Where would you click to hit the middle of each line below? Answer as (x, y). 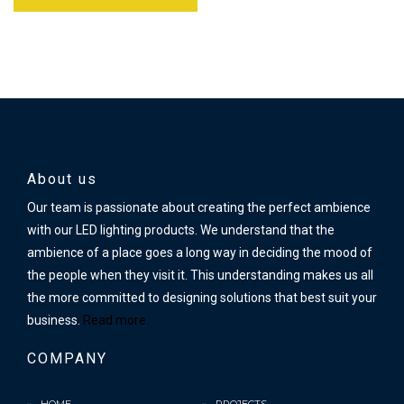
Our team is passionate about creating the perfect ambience (199, 208)
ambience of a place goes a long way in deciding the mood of (200, 253)
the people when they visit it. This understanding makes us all (200, 275)
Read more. (115, 321)
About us (62, 179)
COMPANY (67, 359)
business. (54, 321)
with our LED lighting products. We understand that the (181, 230)
